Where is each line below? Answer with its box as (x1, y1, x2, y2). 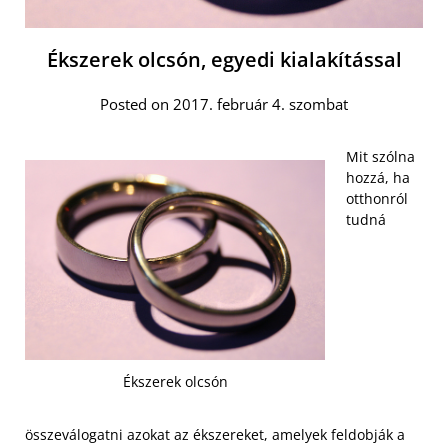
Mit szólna (346, 146, 415, 166)
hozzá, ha (346, 167, 410, 187)
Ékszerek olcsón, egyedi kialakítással (46, 45, 402, 73)
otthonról (346, 188, 408, 208)
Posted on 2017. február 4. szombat (100, 93, 348, 114)
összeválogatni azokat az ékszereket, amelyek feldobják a (25, 425, 405, 445)
